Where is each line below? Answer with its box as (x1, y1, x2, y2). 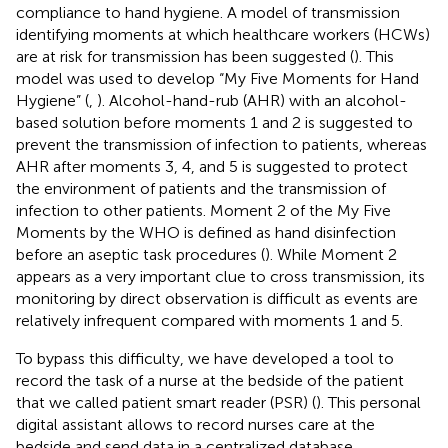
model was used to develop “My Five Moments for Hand (16, 68, 419, 88)
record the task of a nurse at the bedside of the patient (16, 370, 404, 390)
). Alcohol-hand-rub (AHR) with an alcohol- (97, 90, 407, 110)
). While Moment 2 (265, 244, 397, 264)
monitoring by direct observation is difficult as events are (16, 288, 418, 308)
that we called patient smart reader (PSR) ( (16, 392, 316, 412)
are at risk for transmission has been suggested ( (16, 46, 354, 66)
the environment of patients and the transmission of (16, 178, 386, 198)
